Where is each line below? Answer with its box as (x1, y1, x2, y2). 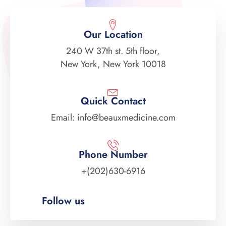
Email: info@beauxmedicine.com (50, 110, 176, 124)
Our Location (83, 27, 143, 42)
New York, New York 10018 (60, 57, 166, 71)
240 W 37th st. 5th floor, (66, 44, 160, 58)
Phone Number (78, 147, 148, 162)
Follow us (42, 193, 85, 208)
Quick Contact (80, 93, 146, 108)
